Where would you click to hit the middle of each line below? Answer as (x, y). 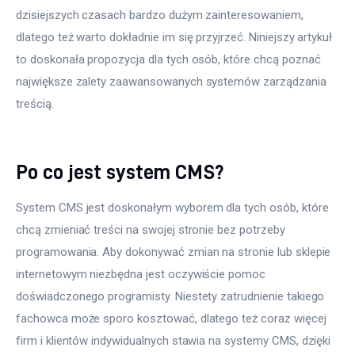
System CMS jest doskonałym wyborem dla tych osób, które (174, 207)
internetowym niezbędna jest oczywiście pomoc (142, 274)
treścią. (35, 104)
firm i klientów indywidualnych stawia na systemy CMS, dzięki (175, 340)
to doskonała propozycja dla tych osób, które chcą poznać (170, 60)
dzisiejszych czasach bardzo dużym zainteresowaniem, (161, 15)
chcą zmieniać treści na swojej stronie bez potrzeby (152, 229)
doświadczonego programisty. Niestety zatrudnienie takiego (172, 296)
